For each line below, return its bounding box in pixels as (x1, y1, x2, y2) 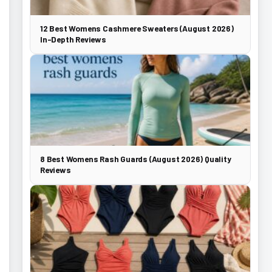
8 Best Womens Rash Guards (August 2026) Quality (40, 154, 231, 164)
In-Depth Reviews (40, 34, 106, 44)
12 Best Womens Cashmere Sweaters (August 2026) (40, 23, 234, 33)
